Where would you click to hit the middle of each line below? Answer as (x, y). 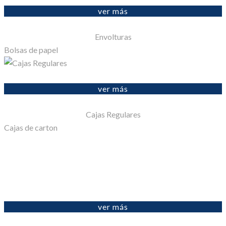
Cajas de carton (31, 127)
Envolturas (113, 37)
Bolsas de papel (31, 50)
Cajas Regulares (113, 114)
